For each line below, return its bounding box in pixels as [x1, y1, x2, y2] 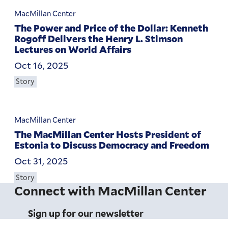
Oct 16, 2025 [14, 59, 69, 71]
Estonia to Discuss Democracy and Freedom [14, 139, 210, 152]
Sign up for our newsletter [28, 208, 144, 219]
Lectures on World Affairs [14, 43, 132, 55]
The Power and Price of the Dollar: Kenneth [14, 21, 209, 34]
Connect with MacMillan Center [14, 184, 207, 199]
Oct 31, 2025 [14, 155, 68, 167]
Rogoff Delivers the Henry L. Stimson [14, 32, 183, 45]
